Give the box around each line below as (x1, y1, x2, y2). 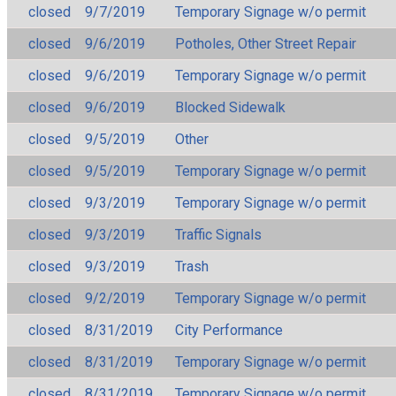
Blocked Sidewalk (175, 98, 286, 116)
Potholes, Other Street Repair (175, 34, 356, 52)
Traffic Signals (175, 225, 262, 243)
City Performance (175, 321, 283, 339)
